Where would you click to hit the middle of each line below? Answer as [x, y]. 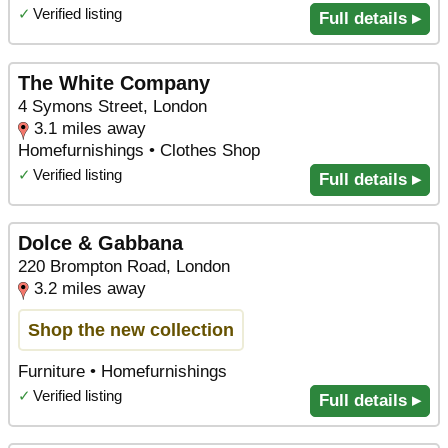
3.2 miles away [90, 289]
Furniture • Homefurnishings [122, 371]
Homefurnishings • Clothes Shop [139, 150]
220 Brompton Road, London [124, 267]
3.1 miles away [90, 128]
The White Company [114, 82]
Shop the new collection [131, 330]
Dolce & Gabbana [100, 243]
